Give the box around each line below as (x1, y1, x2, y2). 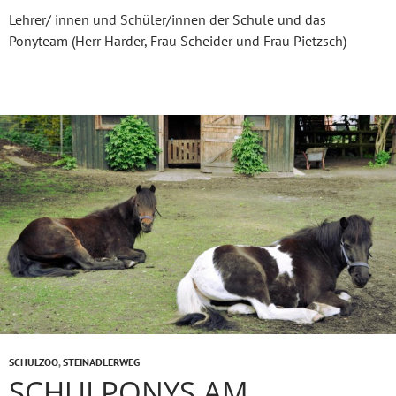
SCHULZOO (9, 355, 58, 369)
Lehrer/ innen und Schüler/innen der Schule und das (9, 11, 326, 29)
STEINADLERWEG (63, 355, 140, 369)
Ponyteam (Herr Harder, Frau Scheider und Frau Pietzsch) (9, 32, 346, 50)
